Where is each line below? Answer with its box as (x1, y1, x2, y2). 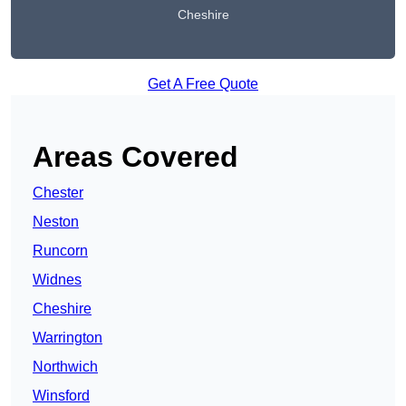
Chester (33, 185, 83, 201)
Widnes (33, 272, 82, 288)
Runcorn (33, 243, 88, 259)
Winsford (33, 388, 90, 404)
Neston (33, 214, 79, 230)
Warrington (33, 330, 102, 346)
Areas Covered (33, 140, 238, 174)
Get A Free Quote (148, 76, 258, 92)
